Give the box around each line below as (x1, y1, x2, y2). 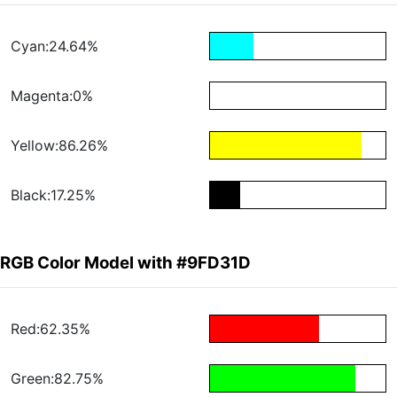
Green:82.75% (11, 370, 104, 388)
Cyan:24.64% (11, 37, 98, 56)
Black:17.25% (11, 186, 96, 205)
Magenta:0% (11, 87, 93, 105)
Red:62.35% (11, 320, 90, 339)
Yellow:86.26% (11, 136, 108, 155)
